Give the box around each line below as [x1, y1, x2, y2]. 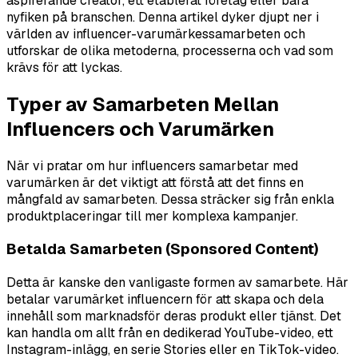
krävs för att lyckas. [6, 58, 122, 76]
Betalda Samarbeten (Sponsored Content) [6, 239, 319, 260]
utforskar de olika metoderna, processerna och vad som [6, 42, 333, 59]
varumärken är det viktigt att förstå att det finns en [6, 173, 304, 191]
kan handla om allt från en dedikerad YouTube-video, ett [6, 324, 333, 342]
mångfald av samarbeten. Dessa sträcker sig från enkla [6, 190, 334, 208]
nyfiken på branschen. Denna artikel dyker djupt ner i [6, 8, 319, 26]
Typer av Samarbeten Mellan [6, 91, 279, 117]
